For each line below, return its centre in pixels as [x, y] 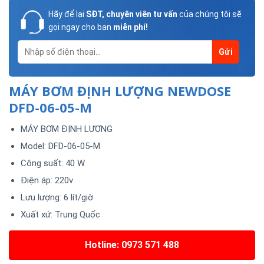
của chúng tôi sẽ [209, 14]
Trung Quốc [77, 215]
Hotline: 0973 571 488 [132, 245]
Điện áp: [37, 181]
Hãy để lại [66, 14]
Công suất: [42, 164]
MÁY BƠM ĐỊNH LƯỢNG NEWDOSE [120, 91]
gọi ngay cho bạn [81, 27]
